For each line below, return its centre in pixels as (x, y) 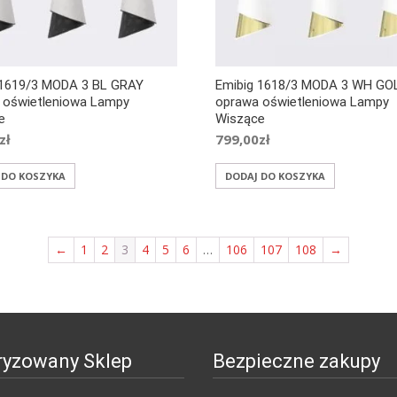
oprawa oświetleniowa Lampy (303, 102)
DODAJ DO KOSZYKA (276, 176)
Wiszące (241, 119)
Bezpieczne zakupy (296, 362)
